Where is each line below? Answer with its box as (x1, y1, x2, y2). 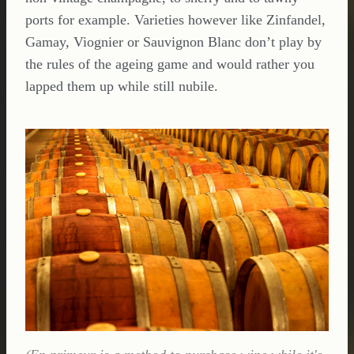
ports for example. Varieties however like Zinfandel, (25, 12, 326, 28)
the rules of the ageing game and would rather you (25, 56, 314, 72)
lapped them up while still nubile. (25, 78, 218, 94)
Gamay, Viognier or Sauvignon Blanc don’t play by (25, 34, 322, 50)
